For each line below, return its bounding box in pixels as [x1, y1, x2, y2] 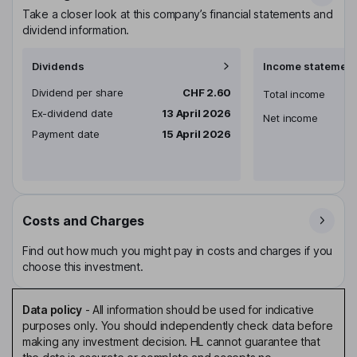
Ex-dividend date [32, 106, 113, 120]
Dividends [32, 59, 84, 73]
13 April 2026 [162, 106, 231, 120]
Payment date [32, 127, 100, 140]
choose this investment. [22, 259, 143, 273]
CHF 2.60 [182, 85, 231, 99]
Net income [263, 111, 318, 124]
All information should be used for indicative [92, 302, 315, 316]
